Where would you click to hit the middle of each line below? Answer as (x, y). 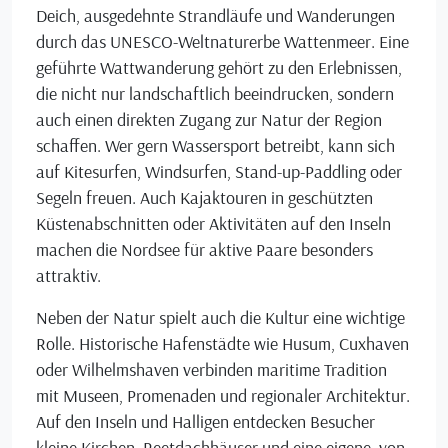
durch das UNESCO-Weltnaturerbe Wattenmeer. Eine (222, 41)
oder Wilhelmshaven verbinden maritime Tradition (211, 369)
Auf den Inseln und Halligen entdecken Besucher (205, 421)
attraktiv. (68, 275)
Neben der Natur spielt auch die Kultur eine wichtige (220, 317)
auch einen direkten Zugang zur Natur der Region (209, 119)
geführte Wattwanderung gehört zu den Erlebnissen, (219, 67)
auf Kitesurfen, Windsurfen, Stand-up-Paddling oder (219, 171)
